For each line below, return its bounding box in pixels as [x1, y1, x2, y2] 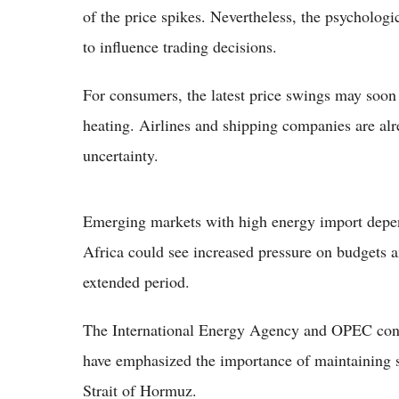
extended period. [83, 271, 190, 293]
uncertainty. [83, 144, 159, 167]
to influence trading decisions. [83, 36, 277, 58]
